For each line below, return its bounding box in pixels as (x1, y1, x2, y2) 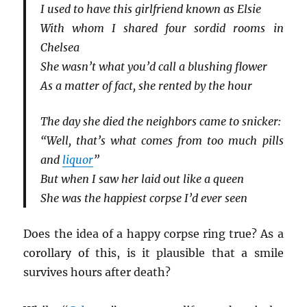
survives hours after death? (23, 265, 171, 279)
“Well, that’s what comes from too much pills (40, 134, 284, 148)
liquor (62, 153, 93, 167)
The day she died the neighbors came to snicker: (40, 114, 281, 129)
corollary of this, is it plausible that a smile (23, 245, 284, 260)
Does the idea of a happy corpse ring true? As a (23, 226, 284, 241)
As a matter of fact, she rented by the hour (40, 79, 252, 93)
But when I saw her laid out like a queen (40, 172, 244, 186)
